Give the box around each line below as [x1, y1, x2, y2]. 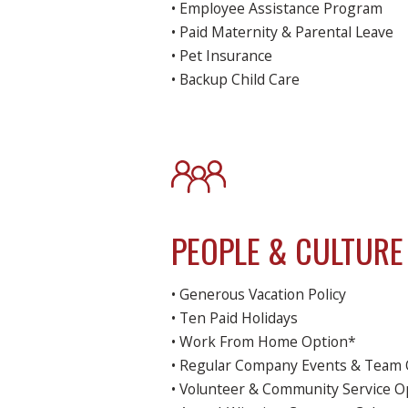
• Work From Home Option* [171, 331, 357, 352]
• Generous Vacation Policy [171, 284, 347, 305]
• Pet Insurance [171, 46, 273, 66]
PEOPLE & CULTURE [171, 226, 404, 275]
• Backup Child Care [171, 69, 301, 90]
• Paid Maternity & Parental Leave [171, 22, 394, 43]
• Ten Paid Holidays [171, 308, 299, 329]
